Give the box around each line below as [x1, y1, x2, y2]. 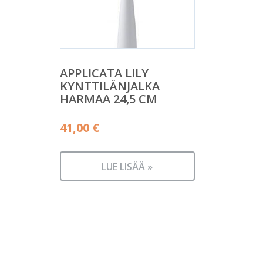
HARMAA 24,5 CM [60, 90, 157, 107]
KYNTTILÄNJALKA [60, 77, 160, 94]
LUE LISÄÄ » [102, 160, 153, 173]
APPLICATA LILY [60, 65, 149, 81]
